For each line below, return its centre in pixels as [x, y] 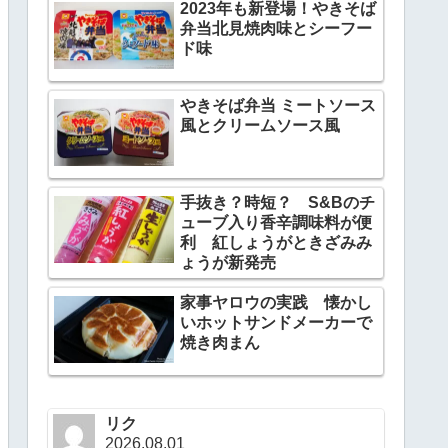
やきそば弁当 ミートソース [278, 105]
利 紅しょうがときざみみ [276, 242]
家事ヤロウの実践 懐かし [276, 302]
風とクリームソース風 [260, 125]
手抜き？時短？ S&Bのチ [277, 202]
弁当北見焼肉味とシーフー [276, 28]
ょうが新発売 [228, 262]
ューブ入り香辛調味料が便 [276, 222]
